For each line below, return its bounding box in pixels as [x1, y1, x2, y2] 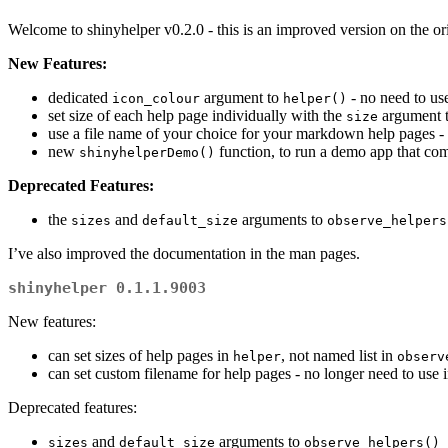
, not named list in [281, 347, 397, 365]
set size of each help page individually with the [48, 107, 346, 125]
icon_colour [112, 91, 200, 107]
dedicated [48, 89, 112, 107]
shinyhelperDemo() [79, 145, 215, 161]
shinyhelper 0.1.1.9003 [8, 279, 206, 298]
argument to [200, 89, 283, 107]
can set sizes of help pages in [48, 347, 233, 365]
